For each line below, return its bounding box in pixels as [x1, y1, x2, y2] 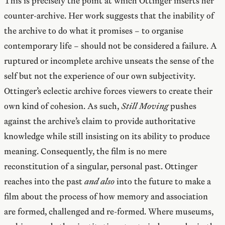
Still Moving [121, 100, 168, 113]
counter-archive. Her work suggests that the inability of [4, 10, 214, 22]
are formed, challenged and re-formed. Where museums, [4, 205, 213, 218]
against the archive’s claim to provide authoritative [4, 115, 195, 128]
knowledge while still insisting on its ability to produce [4, 130, 210, 143]
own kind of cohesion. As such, [4, 100, 121, 113]
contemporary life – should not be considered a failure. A [4, 40, 217, 52]
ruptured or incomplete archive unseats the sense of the [4, 55, 214, 67]
